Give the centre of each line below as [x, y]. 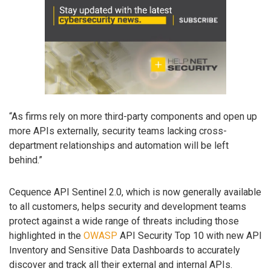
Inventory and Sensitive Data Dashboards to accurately [125, 250]
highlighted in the [46, 235]
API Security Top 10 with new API [190, 235]
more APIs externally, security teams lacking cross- [118, 131]
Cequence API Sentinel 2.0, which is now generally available [135, 192]
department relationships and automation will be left [119, 145]
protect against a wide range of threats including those [124, 221]
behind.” [26, 160]
